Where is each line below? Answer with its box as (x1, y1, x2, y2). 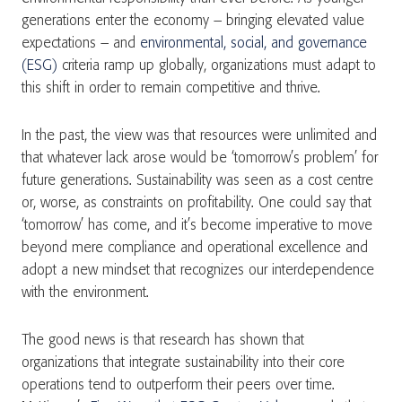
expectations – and (22, 36, 140, 51)
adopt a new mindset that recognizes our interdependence (22, 263, 374, 278)
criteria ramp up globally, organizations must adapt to (57, 58, 376, 74)
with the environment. (22, 285, 158, 301)
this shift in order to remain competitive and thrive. (22, 81, 329, 96)
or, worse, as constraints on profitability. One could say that (22, 196, 371, 211)
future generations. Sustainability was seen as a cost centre (22, 173, 373, 188)
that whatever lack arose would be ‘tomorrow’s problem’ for (22, 151, 378, 166)
